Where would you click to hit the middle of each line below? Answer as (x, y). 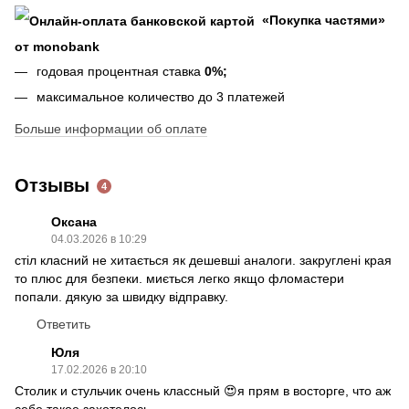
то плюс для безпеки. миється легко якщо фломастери (179, 279)
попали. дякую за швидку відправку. (121, 297)
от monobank (57, 46)
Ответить (63, 325)
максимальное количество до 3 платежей (161, 96)
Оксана (74, 222)
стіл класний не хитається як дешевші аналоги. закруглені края (203, 261)
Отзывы (52, 186)
